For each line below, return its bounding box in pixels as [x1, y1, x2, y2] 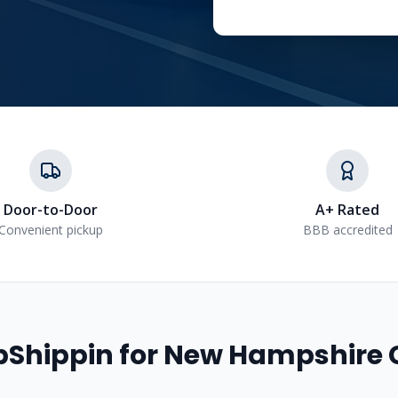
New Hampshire [163, 337, 383, 374]
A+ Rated [315, 200, 379, 219]
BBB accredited [302, 221, 393, 238]
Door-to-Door [4, 200, 98, 219]
